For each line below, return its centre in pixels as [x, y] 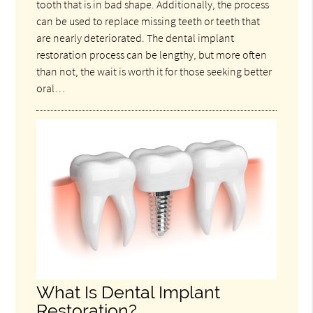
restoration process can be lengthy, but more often [152, 54]
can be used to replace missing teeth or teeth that [148, 21]
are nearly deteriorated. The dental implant [136, 37]
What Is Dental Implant [129, 292]
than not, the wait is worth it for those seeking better [154, 71]
